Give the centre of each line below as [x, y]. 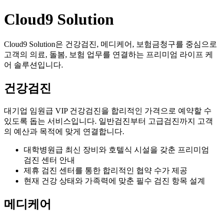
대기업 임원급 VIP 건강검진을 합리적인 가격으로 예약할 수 [108, 110]
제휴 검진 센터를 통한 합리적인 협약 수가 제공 [106, 170]
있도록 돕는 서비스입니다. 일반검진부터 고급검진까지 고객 [109, 121]
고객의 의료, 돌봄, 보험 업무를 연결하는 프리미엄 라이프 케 [109, 54]
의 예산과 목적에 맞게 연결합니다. [64, 131]
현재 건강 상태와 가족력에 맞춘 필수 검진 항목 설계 [114, 181]
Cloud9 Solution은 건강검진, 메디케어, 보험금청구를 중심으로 [110, 44]
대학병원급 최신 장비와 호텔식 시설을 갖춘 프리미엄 [116, 149]
